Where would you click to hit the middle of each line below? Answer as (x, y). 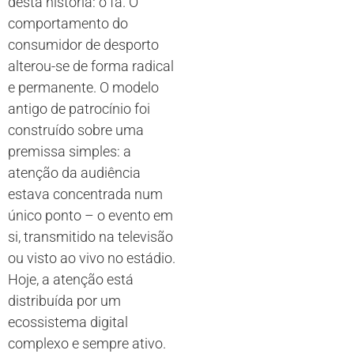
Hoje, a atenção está (71, 279)
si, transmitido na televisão (90, 236)
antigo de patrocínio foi (79, 108)
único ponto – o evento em (90, 215)
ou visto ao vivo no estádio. (92, 258)
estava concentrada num (85, 194)
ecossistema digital (68, 322)
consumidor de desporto (83, 44)
